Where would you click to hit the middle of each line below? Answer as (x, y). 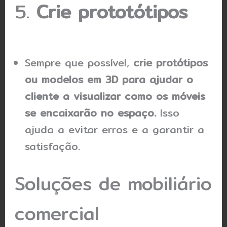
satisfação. (53, 146)
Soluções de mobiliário (113, 184)
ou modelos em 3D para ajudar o (109, 79)
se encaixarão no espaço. (91, 112)
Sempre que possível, (79, 62)
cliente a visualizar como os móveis (115, 96)
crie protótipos (171, 62)
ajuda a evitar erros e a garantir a (115, 129)
